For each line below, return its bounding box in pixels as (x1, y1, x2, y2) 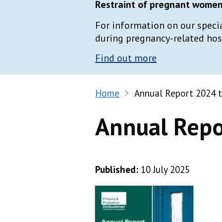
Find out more (95, 51, 157, 64)
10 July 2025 (141, 164, 190, 176)
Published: (95, 164, 138, 176)
